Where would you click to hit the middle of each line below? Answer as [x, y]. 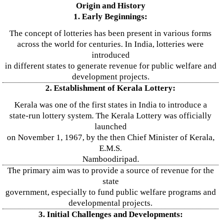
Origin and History [110, 6]
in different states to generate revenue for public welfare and [110, 66]
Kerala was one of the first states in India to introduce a [110, 105]
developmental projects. [110, 203]
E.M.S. [110, 148]
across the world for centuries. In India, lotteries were [110, 44]
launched [110, 127]
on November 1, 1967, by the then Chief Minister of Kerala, [110, 137]
